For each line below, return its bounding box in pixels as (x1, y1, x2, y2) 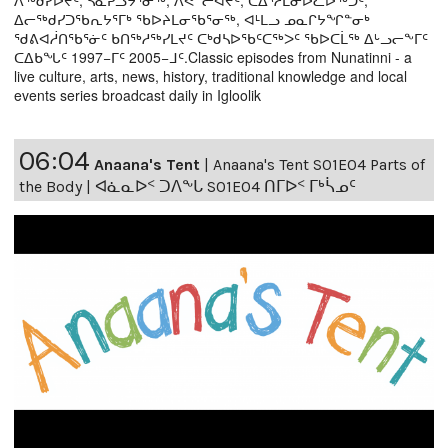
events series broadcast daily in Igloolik (14, 84, 261, 105)
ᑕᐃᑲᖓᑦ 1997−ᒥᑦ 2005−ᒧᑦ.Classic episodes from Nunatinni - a (14, 46, 412, 67)
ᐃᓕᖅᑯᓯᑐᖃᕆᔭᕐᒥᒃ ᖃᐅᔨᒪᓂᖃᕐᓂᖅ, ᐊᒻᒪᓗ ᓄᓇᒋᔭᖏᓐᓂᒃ (14, 8, 370, 29)
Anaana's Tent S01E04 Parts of (213, 154, 425, 174)
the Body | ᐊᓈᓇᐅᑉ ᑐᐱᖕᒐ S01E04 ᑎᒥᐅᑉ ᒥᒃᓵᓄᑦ (19, 176, 356, 196)
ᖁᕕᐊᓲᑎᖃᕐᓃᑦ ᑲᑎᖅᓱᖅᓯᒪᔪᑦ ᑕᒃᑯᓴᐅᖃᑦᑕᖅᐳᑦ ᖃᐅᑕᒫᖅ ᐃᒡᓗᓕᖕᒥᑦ (14, 27, 428, 48)
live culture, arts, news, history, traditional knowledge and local (14, 65, 407, 86)
